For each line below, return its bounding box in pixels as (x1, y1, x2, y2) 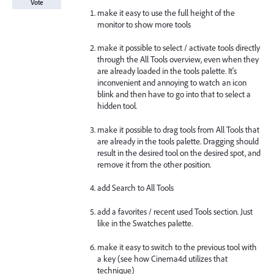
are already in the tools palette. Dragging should (97, 135, 259, 147)
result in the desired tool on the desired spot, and (97, 147, 261, 158)
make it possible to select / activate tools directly (97, 42, 261, 54)
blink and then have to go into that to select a (97, 89, 251, 100)
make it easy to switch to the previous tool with (97, 241, 257, 253)
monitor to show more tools (97, 18, 191, 30)
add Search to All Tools (97, 182, 174, 194)
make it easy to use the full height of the (97, 7, 235, 18)
